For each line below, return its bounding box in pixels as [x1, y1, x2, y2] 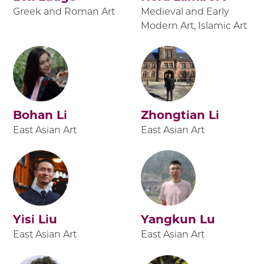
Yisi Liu [13, 212, 58, 227]
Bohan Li [13, 108, 68, 123]
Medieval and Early [141, 5, 229, 17]
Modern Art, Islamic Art [141, 19, 247, 31]
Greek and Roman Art [13, 5, 115, 17]
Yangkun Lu [141, 212, 215, 227]
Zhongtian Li [141, 108, 219, 123]
